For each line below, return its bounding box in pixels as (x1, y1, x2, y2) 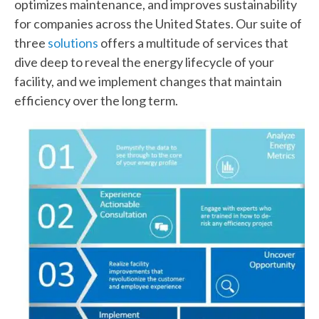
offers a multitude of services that (98, 35, 288, 51)
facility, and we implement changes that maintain (14, 73, 282, 90)
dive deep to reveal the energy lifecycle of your (14, 54, 274, 70)
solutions (48, 35, 98, 51)
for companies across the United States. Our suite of (14, 16, 302, 32)
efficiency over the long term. (14, 93, 178, 109)
